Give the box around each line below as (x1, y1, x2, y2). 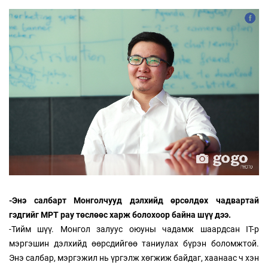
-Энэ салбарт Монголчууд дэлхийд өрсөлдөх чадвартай (9, 196, 259, 206)
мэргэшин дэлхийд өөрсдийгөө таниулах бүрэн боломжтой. (9, 239, 259, 249)
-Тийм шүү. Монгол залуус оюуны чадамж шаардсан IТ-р (9, 224, 259, 234)
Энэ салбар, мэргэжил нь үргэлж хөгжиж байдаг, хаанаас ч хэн (9, 253, 259, 263)
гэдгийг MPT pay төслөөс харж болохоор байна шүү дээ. (9, 210, 231, 220)
